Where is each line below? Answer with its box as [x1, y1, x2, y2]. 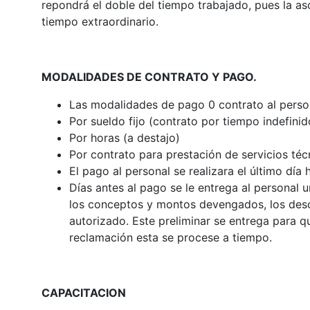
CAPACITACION [41, 285, 126, 300]
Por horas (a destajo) [69, 130, 180, 145]
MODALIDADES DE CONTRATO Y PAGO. [41, 69, 257, 84]
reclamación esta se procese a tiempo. [69, 230, 272, 244]
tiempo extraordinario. [41, 14, 158, 28]
